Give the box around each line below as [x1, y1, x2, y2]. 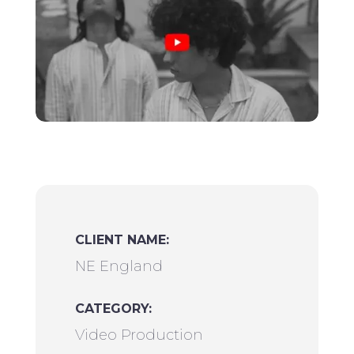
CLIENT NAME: [74, 232, 169, 248]
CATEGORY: [74, 301, 152, 317]
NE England [74, 258, 163, 276]
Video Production [74, 326, 203, 345]
